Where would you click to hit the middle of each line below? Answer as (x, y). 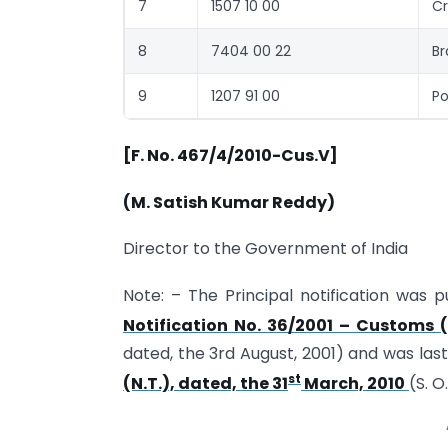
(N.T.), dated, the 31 (205, 384)
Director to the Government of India (265, 249)
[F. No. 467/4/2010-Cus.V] (230, 156)
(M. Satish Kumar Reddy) (229, 202)
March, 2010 (353, 384)
